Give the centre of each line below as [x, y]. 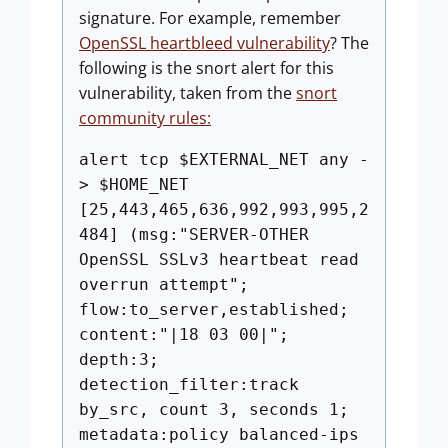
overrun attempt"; [164, 284]
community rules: [145, 118]
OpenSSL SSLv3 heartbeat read [219, 259]
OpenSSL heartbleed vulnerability [204, 43]
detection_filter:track [189, 384]
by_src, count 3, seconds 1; [214, 409]
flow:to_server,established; [214, 309]
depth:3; [119, 359]
